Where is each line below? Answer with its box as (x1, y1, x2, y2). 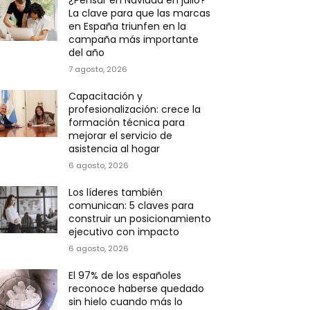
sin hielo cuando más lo (69, 295, 183, 309)
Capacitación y (69, 89, 143, 103)
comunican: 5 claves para (69, 199, 194, 212)
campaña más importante (69, 33, 199, 46)
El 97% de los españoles (69, 268, 182, 282)
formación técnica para (69, 116, 185, 129)
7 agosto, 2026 (69, 64, 128, 75)
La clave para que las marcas (69, 6, 211, 20)
